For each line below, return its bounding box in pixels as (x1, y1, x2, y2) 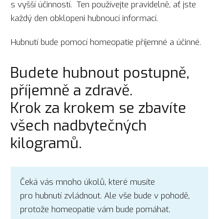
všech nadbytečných (10, 115, 147, 135)
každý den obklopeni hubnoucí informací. (11, 13, 161, 24)
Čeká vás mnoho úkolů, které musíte (20, 176, 155, 188)
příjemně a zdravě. (10, 80, 136, 100)
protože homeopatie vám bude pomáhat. (20, 204, 171, 216)
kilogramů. (10, 133, 82, 153)
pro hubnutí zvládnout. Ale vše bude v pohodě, (20, 190, 190, 202)
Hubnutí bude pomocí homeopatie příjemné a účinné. (11, 36, 204, 48)
